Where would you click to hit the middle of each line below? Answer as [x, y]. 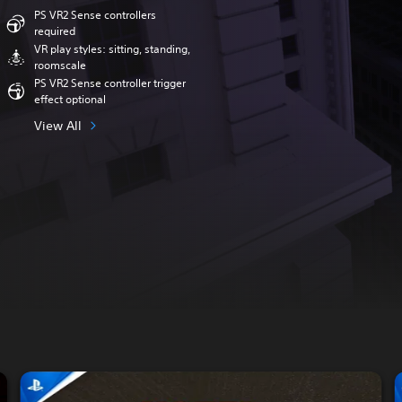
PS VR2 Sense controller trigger [110, 83]
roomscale [61, 65]
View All [58, 125]
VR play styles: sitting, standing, [113, 49]
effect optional [70, 99]
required [55, 31]
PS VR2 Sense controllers [96, 15]
